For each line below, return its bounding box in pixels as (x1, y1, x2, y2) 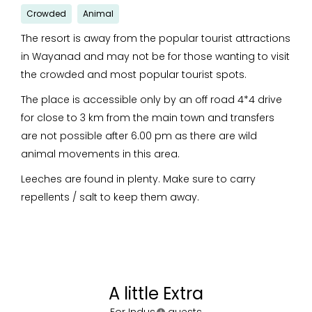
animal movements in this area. (21, 147, 180, 161)
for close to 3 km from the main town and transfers (21, 111, 274, 125)
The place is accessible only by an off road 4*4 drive (21, 93, 282, 107)
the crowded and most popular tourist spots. (21, 68, 247, 81)
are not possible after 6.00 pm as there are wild (21, 129, 257, 143)
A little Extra (109, 282, 203, 305)
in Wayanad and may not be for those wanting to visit (21, 49, 290, 63)
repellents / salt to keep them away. (21, 190, 199, 204)
